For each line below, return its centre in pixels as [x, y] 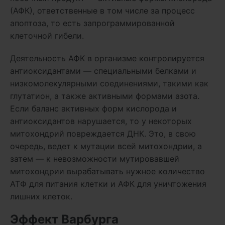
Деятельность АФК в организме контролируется [107, 58]
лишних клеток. [41, 196]
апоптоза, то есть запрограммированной [92, 23]
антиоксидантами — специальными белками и [103, 71]
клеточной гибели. [48, 35]
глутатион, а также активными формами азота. [105, 96]
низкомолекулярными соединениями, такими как [109, 83]
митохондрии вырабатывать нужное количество [107, 171]
